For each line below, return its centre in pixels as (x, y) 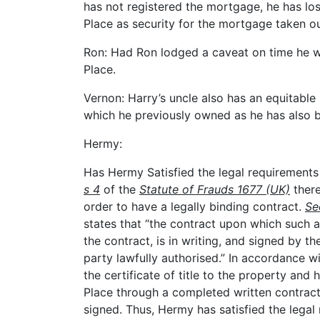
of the (120, 190)
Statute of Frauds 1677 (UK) (215, 190)
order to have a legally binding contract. (194, 207)
